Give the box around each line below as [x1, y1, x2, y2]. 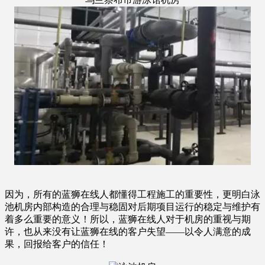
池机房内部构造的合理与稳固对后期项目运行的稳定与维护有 [5, 201, 260, 212]
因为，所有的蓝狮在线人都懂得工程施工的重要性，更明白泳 [5, 189, 260, 199]
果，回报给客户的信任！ [5, 238, 109, 249]
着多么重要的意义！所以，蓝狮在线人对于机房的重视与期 [5, 214, 251, 224]
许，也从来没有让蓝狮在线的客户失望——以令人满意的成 [5, 226, 251, 237]
